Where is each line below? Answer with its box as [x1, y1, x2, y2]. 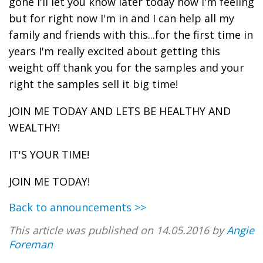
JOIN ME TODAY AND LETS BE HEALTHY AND [9, 103, 231, 118]
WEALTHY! [9, 120, 60, 134]
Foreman [9, 237, 53, 251]
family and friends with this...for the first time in [9, 27, 253, 42]
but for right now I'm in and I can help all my [9, 11, 234, 25]
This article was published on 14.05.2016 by [9, 222, 227, 237]
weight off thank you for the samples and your [9, 60, 244, 75]
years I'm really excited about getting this [9, 43, 220, 58]
